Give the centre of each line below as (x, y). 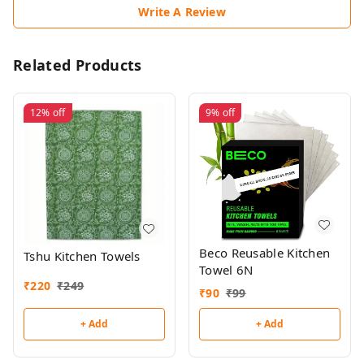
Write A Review (182, 12)
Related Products (78, 65)
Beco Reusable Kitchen (265, 252)
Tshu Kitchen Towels (82, 256)
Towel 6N (226, 269)
